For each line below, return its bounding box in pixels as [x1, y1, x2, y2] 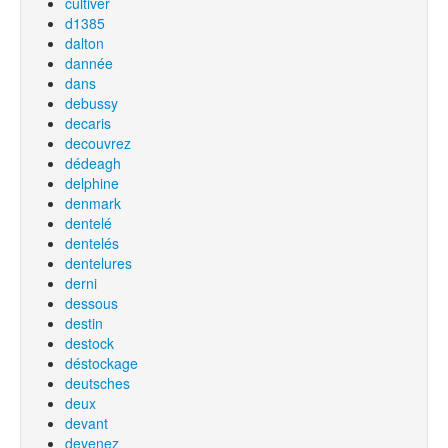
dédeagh [65, 153, 121, 173]
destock [65, 333, 114, 353]
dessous [65, 293, 118, 313]
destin [65, 313, 103, 333]
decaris [65, 113, 111, 133]
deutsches [65, 373, 130, 393]
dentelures [65, 253, 132, 273]
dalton [65, 33, 104, 53]
